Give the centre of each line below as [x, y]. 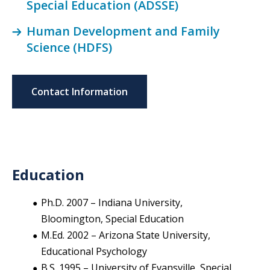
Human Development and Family [123, 31]
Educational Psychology [94, 251]
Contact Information [80, 91]
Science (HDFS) [69, 47]
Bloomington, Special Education [112, 218]
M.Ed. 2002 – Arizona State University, [126, 235]
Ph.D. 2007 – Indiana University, [112, 202]
